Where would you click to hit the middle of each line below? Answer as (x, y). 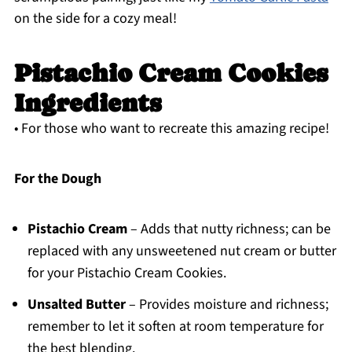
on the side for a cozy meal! (95, 19)
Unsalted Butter (76, 305)
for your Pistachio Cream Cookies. (126, 273)
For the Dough (57, 179)
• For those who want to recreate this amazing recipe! (171, 129)
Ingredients (87, 103)
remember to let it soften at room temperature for (175, 327)
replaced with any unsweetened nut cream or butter (181, 251)
